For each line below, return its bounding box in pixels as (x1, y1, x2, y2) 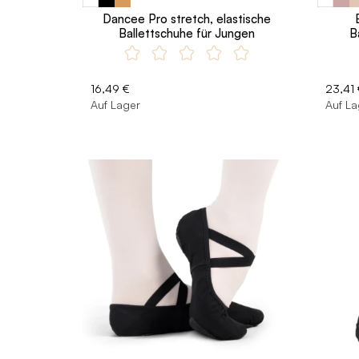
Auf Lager (91, 98, 140, 111)
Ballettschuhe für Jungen (119, 26, 256, 41)
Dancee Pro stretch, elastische (103, 11, 272, 26)
